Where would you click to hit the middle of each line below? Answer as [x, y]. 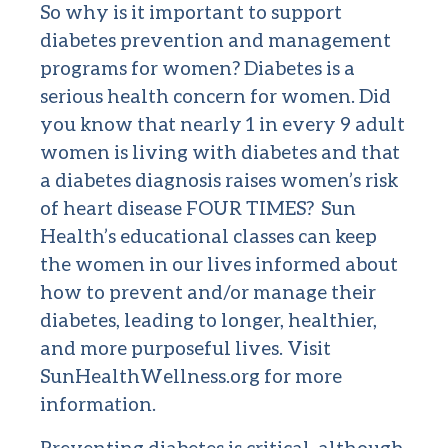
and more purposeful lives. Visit [185, 348]
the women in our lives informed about [219, 264]
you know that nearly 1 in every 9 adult [222, 124]
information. [98, 404]
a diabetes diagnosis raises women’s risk [219, 180]
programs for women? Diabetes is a [197, 68]
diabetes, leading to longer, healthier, [208, 320]
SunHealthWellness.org [150, 376]
